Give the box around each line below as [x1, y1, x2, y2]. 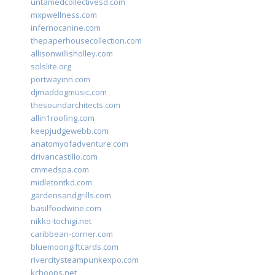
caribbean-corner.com [31, 228, 113, 240]
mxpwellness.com [31, 9, 97, 21]
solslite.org [31, 61, 71, 72]
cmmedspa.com [31, 164, 89, 176]
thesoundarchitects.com [31, 99, 120, 111]
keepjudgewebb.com [31, 125, 109, 137]
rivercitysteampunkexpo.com [31, 254, 139, 266]
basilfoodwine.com [31, 203, 101, 214]
